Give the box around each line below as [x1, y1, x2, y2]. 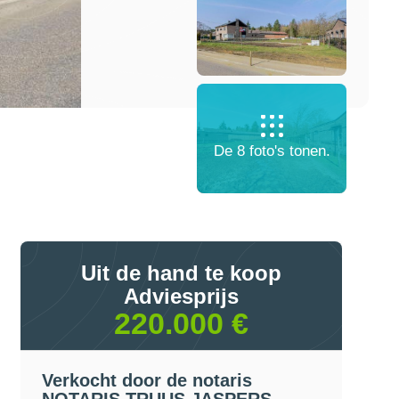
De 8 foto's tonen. [213, 142, 330, 159]
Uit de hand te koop [81, 260, 282, 285]
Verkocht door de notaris [41, 370, 252, 391]
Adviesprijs [124, 283, 240, 308]
